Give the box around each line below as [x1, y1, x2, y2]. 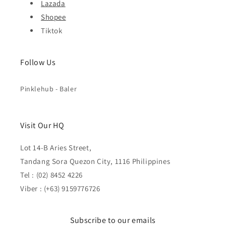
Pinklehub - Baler [20, 84, 77, 94]
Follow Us [20, 57, 56, 68]
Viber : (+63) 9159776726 [20, 184, 100, 194]
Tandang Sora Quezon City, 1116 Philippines [20, 156, 171, 166]
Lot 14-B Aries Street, [20, 143, 92, 153]
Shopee [41, 12, 66, 22]
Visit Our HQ [20, 120, 65, 131]
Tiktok [41, 26, 63, 36]
